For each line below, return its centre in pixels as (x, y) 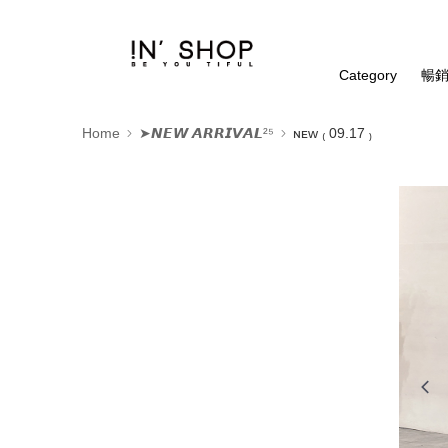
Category (368, 75)
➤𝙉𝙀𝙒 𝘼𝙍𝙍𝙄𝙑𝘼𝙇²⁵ (206, 133)
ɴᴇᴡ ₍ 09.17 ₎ (332, 133)
